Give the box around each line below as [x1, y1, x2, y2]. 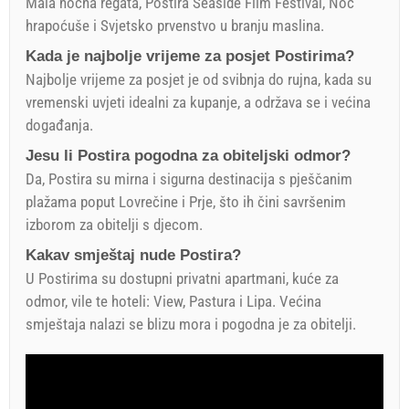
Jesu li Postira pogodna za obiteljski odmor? [26, 146, 351, 164]
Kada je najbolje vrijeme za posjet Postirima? [26, 47, 354, 65]
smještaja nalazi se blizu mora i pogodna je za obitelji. [26, 314, 356, 333]
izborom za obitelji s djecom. [26, 215, 203, 234]
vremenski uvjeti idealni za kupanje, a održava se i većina [26, 92, 371, 111]
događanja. [26, 115, 93, 134]
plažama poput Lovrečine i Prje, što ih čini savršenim [26, 192, 346, 211]
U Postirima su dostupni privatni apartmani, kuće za [26, 268, 339, 288]
